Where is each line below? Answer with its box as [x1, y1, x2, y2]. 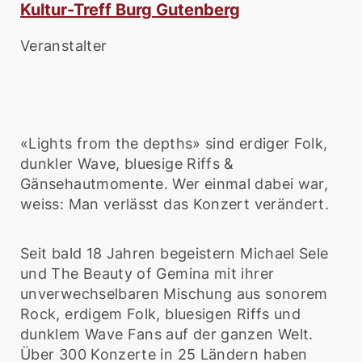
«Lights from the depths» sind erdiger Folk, [20, 135, 328, 152]
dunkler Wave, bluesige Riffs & [20, 155, 234, 172]
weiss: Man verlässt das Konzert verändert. [20, 196, 330, 213]
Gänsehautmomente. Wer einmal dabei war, [20, 175, 329, 192]
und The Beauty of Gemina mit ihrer [20, 265, 275, 282]
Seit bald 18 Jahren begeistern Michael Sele [20, 245, 329, 262]
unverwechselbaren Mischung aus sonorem [20, 285, 328, 302]
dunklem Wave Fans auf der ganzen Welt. [20, 326, 314, 343]
